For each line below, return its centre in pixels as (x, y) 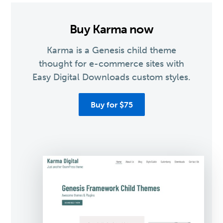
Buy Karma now (111, 29)
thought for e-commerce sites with (111, 64)
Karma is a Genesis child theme (111, 51)
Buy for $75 (111, 105)
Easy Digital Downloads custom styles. (111, 77)
